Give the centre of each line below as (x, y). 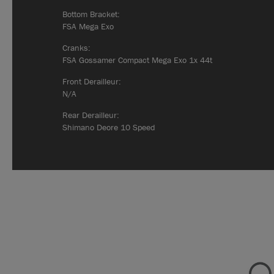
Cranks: (76, 47)
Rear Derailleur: (91, 115)
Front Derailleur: (92, 81)
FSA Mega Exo (88, 26)
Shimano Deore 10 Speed (109, 127)
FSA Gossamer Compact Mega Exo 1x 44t (137, 60)
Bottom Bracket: (91, 14)
